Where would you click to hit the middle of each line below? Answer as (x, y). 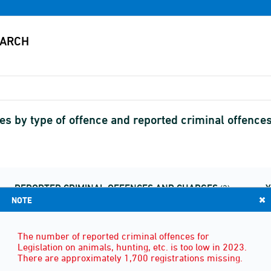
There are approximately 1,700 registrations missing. (130, 258)
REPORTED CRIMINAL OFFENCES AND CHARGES (116, 188)
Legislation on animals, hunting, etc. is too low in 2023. (132, 247)
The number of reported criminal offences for (113, 236)
